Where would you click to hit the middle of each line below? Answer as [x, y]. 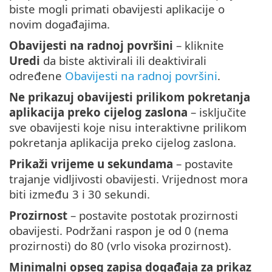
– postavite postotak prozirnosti [153, 216]
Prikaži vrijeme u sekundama [91, 164]
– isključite [217, 112]
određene [37, 76]
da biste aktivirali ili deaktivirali [123, 61]
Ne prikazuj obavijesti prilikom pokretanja [130, 97]
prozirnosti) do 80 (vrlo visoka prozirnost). [120, 246]
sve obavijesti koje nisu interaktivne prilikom [128, 127]
